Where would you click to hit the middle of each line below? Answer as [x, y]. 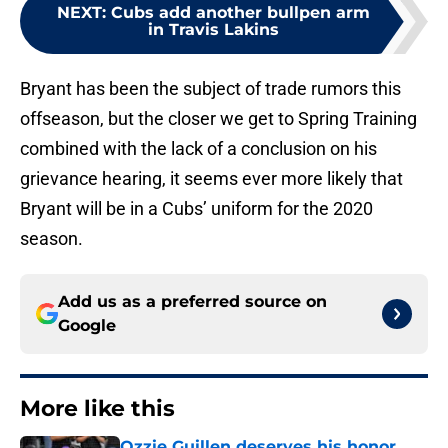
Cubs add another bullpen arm [240, 13]
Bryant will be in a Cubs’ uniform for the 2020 [196, 209]
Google [87, 326]
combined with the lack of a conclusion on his [198, 149]
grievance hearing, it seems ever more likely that [211, 179]
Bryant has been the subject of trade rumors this [210, 89]
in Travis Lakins [213, 30]
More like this [97, 409]
